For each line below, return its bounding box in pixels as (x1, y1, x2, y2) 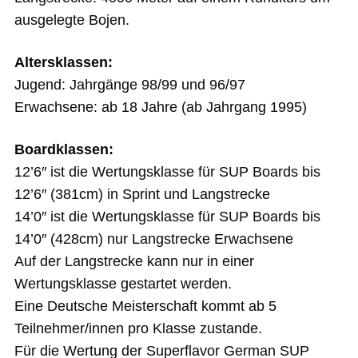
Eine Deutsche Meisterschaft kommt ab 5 (14, 297, 276, 314)
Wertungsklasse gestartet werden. (14, 275, 232, 292)
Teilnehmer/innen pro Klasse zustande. (14, 320, 262, 336)
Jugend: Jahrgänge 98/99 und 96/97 (14, 77, 245, 93)
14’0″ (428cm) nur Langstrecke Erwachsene (14, 230, 293, 247)
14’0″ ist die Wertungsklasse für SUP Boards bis (14, 208, 320, 225)
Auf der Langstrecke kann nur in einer (14, 253, 254, 269)
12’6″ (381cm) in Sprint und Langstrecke (14, 185, 270, 202)
